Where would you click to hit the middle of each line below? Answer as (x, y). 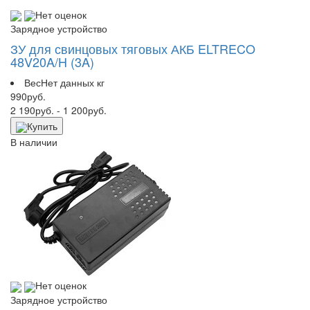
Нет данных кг (73, 82)
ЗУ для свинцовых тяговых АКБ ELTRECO (133, 48)
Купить (42, 126)
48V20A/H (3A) (52, 61)
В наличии (34, 142)
